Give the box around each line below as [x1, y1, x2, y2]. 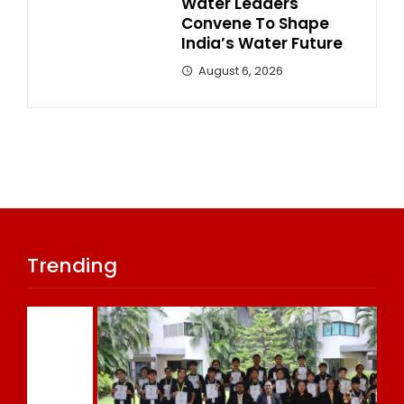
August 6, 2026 [198, 62, 283, 78]
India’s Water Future [181, 32, 343, 54]
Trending [27, 251, 117, 280]
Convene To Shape [181, 12, 329, 34]
